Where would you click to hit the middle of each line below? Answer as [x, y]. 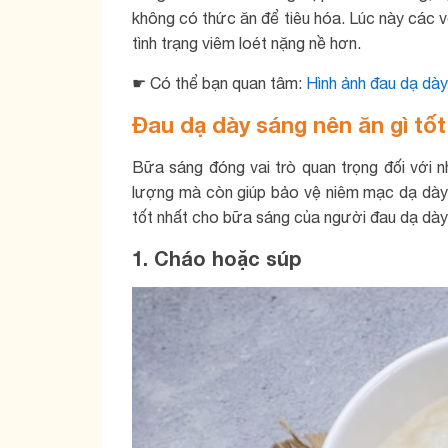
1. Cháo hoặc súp [216, 258]
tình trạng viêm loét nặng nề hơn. [246, 43]
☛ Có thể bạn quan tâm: [219, 83]
